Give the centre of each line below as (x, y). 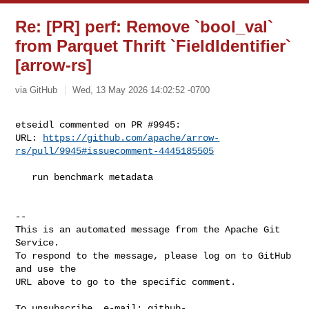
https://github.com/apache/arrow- (131, 138)
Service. (38, 242)
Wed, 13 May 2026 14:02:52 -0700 (141, 90)
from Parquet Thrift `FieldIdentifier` (153, 46)
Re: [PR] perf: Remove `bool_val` (144, 27)
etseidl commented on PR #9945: (98, 124)
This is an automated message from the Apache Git (148, 229)
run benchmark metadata (24, 177)
